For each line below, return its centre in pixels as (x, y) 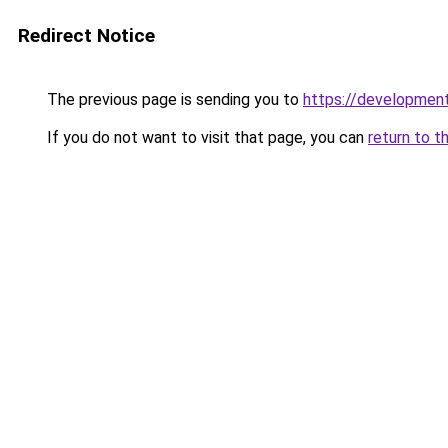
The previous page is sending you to (173, 99)
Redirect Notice (86, 35)
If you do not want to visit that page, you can (205, 137)
